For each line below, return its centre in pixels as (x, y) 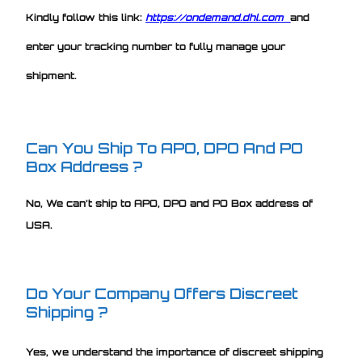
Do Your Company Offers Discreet (162, 293)
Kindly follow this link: (86, 17)
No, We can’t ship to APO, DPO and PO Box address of (170, 203)
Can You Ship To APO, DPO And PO (165, 147)
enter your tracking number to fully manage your (156, 46)
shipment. (52, 75)
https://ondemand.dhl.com (215, 17)
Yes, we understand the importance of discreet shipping (175, 351)
